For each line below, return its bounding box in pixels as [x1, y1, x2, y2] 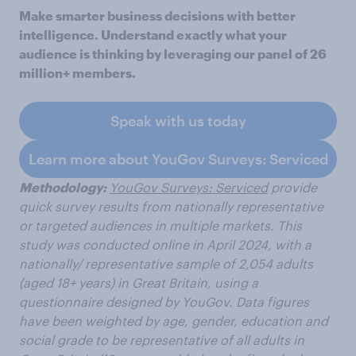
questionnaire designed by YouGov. [19, 294, 233, 309]
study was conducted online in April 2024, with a [19, 237, 311, 252]
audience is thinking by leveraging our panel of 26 [19, 46, 327, 61]
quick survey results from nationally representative [19, 199, 323, 214]
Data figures [236, 294, 309, 309]
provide [271, 180, 317, 195]
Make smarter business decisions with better [19, 8, 296, 23]
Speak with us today [110, 112, 246, 130]
